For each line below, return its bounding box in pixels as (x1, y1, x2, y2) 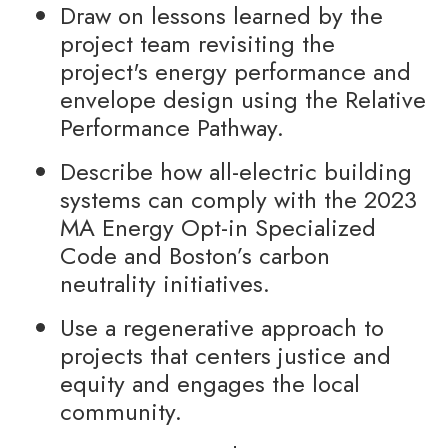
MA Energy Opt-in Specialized (60, 210, 376, 245)
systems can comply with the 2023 (60, 182, 417, 217)
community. (60, 394, 182, 429)
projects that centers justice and (60, 338, 391, 373)
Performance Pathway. (60, 110, 284, 145)
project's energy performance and (60, 54, 411, 89)
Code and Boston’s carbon (60, 238, 330, 273)
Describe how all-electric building (60, 154, 412, 189)
